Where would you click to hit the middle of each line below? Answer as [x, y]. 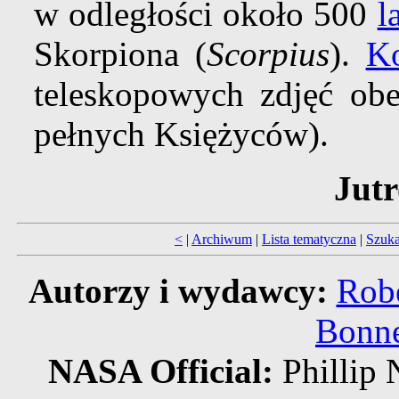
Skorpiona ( [120, 54]
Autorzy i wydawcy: [178, 291]
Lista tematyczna [309, 240]
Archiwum [222, 240]
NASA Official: [165, 371]
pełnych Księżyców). [181, 134]
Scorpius [268, 54]
